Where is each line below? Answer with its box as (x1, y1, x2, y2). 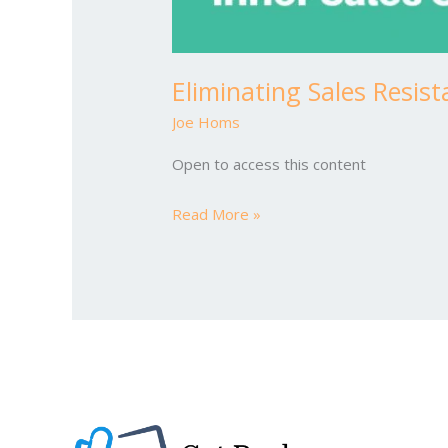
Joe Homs (172, 112, 241, 133)
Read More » (172, 203, 262, 224)
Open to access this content (172, 154, 367, 175)
